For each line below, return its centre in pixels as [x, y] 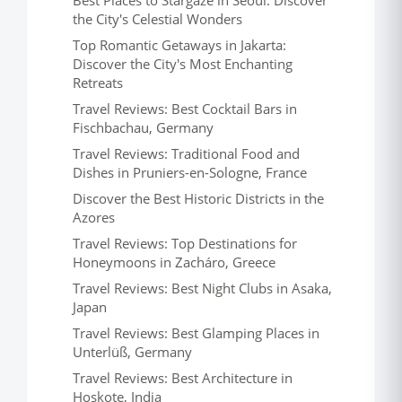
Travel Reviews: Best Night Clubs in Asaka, [202, 288]
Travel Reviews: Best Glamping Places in [196, 333]
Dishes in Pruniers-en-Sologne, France [190, 172]
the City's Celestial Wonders [157, 19]
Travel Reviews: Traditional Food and [186, 153]
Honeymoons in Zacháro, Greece [174, 262]
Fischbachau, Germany [143, 127]
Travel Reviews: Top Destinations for [185, 243]
